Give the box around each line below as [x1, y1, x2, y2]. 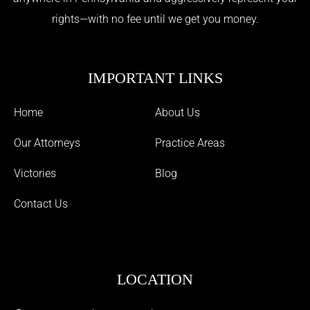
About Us [154, 105, 200, 119]
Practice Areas [154, 136, 225, 149]
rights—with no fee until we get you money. [51, 12, 259, 26]
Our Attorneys [14, 136, 80, 149]
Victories [14, 166, 56, 180]
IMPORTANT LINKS [87, 69, 223, 86]
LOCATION [117, 270, 193, 288]
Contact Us [14, 197, 68, 210]
